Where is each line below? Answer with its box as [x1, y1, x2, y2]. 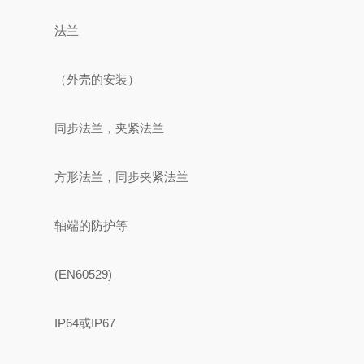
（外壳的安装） [54, 72, 141, 86]
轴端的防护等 [54, 219, 128, 232]
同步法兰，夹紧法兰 [54, 121, 165, 135]
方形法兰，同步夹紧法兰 [54, 170, 189, 184]
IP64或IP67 [54, 316, 116, 330]
